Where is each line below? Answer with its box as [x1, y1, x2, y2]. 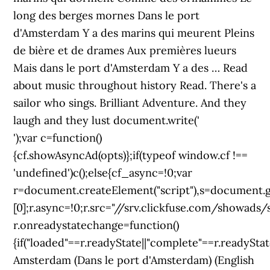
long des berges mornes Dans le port [13, 8, 200, 22]
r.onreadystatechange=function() [13, 218, 180, 232]
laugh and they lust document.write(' [13, 113, 200, 127]
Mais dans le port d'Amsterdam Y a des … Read [13, 61, 248, 75]
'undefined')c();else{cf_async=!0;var [13, 166, 193, 180]
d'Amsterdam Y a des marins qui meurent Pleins [13, 26, 255, 40]
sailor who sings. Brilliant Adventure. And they [13, 96, 247, 110]
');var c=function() [13, 131, 102, 145]
